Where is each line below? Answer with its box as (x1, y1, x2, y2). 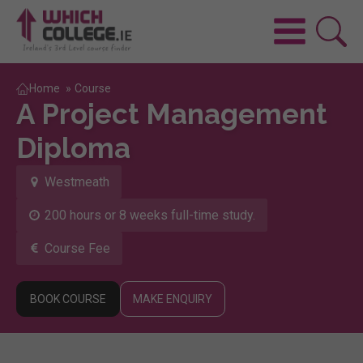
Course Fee (45, 240, 110, 256)
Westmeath (45, 173, 109, 190)
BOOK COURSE (30, 292, 106, 305)
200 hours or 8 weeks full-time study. (45, 207, 255, 223)
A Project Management (16, 96, 327, 130)
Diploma (16, 130, 130, 164)
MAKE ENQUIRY (133, 292, 212, 305)
